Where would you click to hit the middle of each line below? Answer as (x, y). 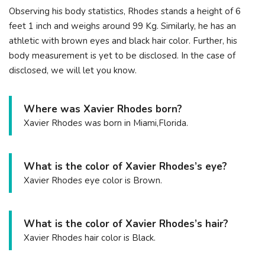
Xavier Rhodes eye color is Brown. (93, 180)
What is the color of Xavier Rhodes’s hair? (126, 224)
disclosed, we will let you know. (73, 70)
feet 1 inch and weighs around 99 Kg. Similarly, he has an (122, 26)
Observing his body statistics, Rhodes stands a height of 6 (125, 11)
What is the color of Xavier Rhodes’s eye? (125, 166)
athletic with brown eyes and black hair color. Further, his (123, 41)
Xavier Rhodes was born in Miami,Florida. (106, 123)
